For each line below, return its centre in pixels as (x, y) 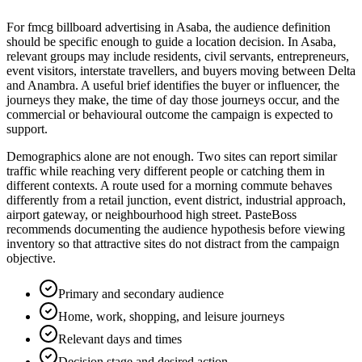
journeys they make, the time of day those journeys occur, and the (173, 100)
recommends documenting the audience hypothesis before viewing (176, 229)
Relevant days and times (120, 339)
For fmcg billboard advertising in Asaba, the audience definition (168, 27)
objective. (31, 259)
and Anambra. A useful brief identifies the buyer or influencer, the (173, 86)
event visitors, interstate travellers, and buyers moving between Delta (181, 71)
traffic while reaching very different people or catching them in (166, 171)
